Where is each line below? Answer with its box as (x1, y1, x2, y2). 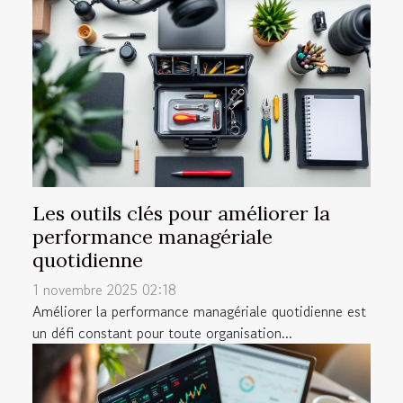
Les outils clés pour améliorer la (32, 200, 330, 226)
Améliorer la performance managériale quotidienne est (32, 300, 366, 322)
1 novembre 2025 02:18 (32, 278, 176, 300)
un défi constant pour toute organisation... (32, 321, 292, 344)
